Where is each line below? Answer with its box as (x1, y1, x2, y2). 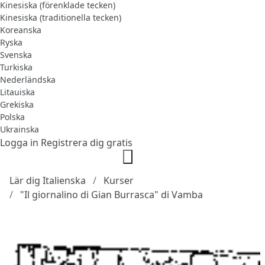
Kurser (104, 173, 134, 187)
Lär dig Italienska (9, 173, 86, 187)
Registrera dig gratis (41, 135, 132, 149)
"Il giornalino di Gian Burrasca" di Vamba (20, 188, 203, 201)
